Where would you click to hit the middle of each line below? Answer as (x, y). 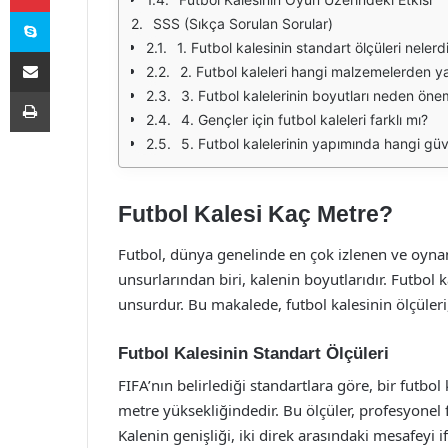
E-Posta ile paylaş (68, 51)
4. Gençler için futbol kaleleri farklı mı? (304, 119)
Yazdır (68, 91)
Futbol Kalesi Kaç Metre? (255, 214)
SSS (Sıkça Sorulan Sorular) (243, 23)
